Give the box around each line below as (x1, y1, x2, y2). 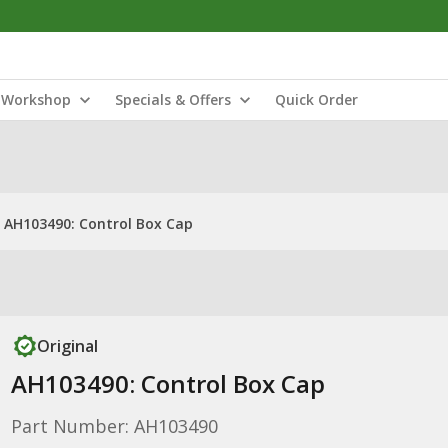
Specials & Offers (115, 90, 231, 109)
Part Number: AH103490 (10, 414, 218, 438)
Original (36, 335, 98, 357)
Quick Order (275, 90, 358, 109)
